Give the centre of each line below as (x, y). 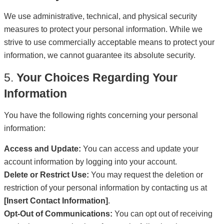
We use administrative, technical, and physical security (100, 16)
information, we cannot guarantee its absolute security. (100, 55)
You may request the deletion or (146, 175)
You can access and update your (140, 149)
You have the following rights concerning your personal (101, 115)
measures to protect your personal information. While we (103, 29)
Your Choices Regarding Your (97, 77)
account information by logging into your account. (90, 162)
